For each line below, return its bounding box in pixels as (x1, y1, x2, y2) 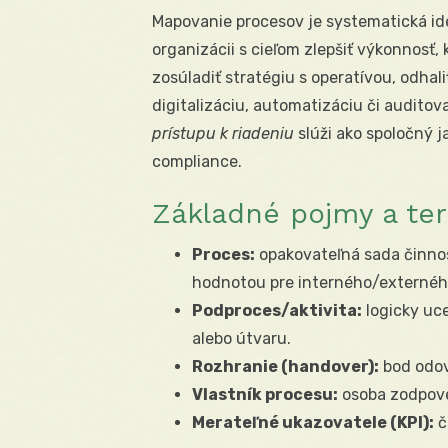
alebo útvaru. (192, 328, 291, 348)
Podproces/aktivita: (192, 300, 362, 320)
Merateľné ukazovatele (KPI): (192, 412, 434, 432)
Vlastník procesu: (192, 384, 338, 404)
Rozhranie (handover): (192, 356, 379, 376)
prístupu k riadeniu (152, 123, 294, 143)
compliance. (152, 151, 242, 171)
